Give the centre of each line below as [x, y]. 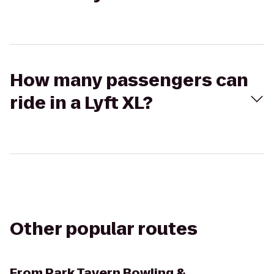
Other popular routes [104, 229]
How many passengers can [129, 80]
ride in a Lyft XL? [81, 103]
